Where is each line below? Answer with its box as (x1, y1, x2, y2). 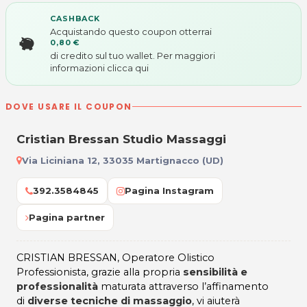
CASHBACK (50, 13, 101, 23)
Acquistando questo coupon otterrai (50, 25, 212, 37)
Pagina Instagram (125, 185, 214, 197)
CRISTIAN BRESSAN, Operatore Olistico (16, 251, 214, 265)
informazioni (50, 62, 107, 73)
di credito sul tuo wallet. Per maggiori (50, 49, 215, 61)
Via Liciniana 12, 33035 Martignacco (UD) (22, 154, 223, 166)
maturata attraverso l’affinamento (98, 280, 269, 293)
